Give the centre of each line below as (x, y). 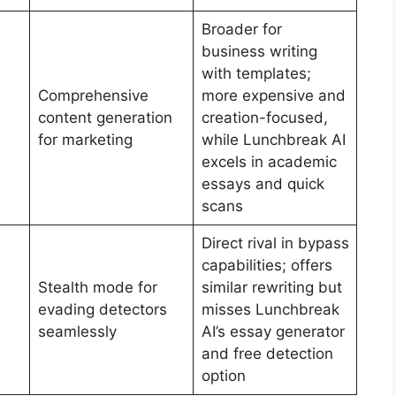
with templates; (256, 74)
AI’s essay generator (273, 332)
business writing (259, 52)
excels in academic (269, 162)
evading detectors (102, 310)
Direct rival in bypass (275, 244)
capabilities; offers (267, 266)
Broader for (241, 30)
